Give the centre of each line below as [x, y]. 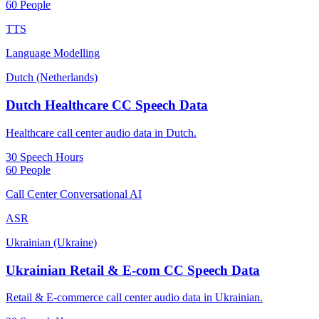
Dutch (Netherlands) [52, 78]
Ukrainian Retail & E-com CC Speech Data [133, 270]
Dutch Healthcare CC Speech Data [107, 105]
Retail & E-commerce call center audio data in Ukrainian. [134, 298]
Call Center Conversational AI [74, 194]
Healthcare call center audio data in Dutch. [101, 132]
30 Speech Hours [45, 157]
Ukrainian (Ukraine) [51, 242]
